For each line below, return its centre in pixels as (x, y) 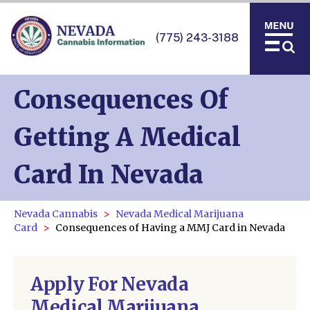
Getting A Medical (127, 137)
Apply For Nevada (110, 284)
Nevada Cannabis (56, 214)
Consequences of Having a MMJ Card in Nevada (170, 228)
